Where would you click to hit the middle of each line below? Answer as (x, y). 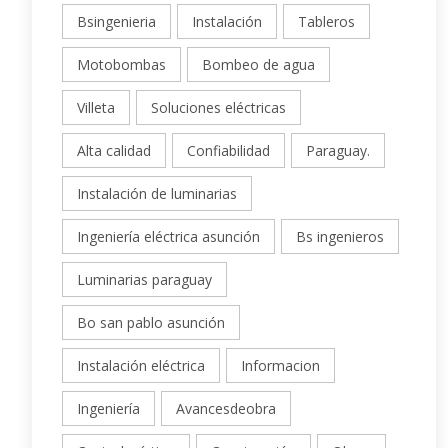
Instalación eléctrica (141, 366)
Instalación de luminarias (157, 194)
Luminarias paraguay (144, 280)
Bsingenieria (116, 22)
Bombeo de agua (258, 65)
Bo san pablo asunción (151, 323)
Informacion (280, 366)
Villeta (96, 108)
